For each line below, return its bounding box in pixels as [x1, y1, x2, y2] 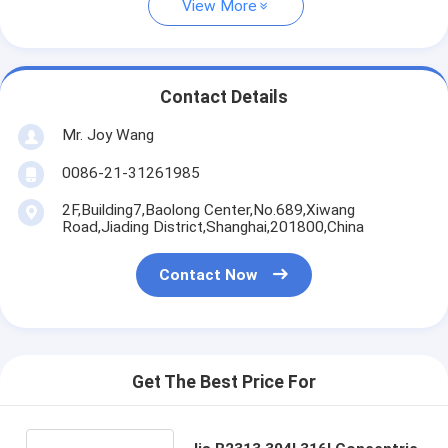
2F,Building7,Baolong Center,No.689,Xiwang [61, 200, 355, 219]
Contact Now [159, 266, 258, 285]
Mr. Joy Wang [61, 125, 154, 144]
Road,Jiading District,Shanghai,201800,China [61, 217, 364, 236]
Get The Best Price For [132, 372, 316, 393]
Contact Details [160, 87, 288, 108]
